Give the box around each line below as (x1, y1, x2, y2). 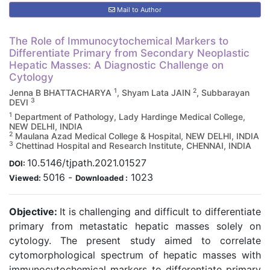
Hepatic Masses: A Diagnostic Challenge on (9, 59, 224, 71)
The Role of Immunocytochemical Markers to (9, 35, 228, 47)
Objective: (9, 206, 60, 218)
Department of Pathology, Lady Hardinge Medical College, (12, 111, 245, 122)
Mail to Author (115, 5, 162, 14)
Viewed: (9, 173, 43, 183)
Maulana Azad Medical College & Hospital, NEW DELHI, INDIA (13, 131, 259, 141)
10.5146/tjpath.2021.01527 (27, 157, 146, 169)
